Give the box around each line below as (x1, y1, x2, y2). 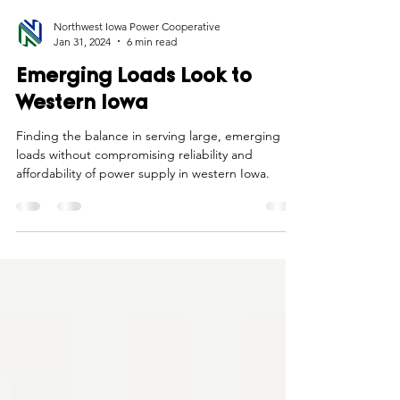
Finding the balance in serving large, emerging (16, 184, 280, 201)
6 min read (127, 91, 177, 105)
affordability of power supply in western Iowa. (16, 221, 270, 238)
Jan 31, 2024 (54, 91, 111, 105)
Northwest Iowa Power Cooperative (54, 76, 221, 90)
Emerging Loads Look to (16, 124, 252, 145)
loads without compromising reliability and (16, 203, 253, 220)
